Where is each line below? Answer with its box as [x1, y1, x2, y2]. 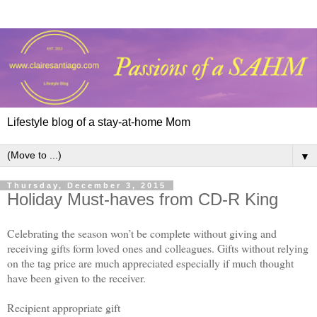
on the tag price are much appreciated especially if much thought [7, 255, 294, 270]
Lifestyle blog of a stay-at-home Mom [7, 116, 190, 128]
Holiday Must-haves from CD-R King [7, 190, 278, 209]
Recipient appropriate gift [7, 299, 120, 315]
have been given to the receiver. [7, 270, 146, 285]
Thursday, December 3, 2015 [7, 181, 166, 190]
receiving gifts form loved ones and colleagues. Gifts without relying [7, 240, 309, 255]
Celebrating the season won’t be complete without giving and [7, 225, 277, 241]
